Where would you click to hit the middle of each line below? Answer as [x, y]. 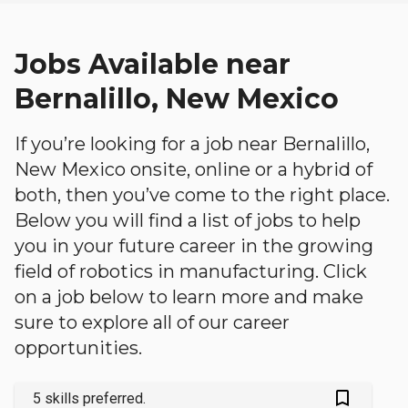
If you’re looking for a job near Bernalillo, [192, 144]
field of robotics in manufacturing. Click [191, 271]
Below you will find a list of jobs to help [188, 220]
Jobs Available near [153, 64]
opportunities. [78, 348]
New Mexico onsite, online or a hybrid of [194, 169]
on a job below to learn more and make [189, 297]
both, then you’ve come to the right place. [202, 195]
